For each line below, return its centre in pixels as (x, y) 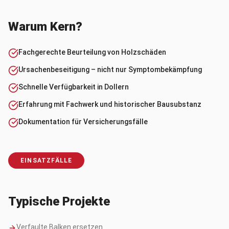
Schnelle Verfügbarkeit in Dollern (74, 87)
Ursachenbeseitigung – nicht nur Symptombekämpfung (110, 70)
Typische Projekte (59, 201)
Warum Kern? (45, 27)
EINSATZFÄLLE (47, 161)
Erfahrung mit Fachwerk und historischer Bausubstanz (110, 104)
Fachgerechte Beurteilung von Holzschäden (92, 52)
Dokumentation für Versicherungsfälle (83, 122)
